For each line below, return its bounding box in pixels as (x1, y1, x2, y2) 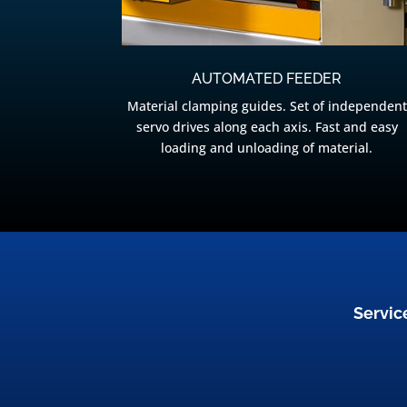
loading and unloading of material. (161, 139, 373, 157)
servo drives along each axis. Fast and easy (135, 118, 398, 136)
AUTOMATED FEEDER (192, 70, 342, 88)
